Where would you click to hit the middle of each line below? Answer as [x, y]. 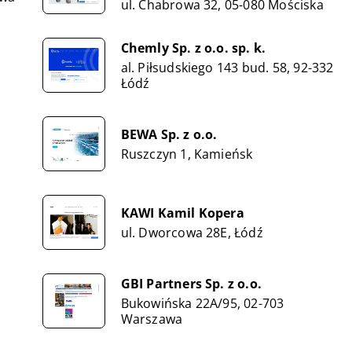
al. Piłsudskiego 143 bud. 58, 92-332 [227, 67]
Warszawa [152, 319]
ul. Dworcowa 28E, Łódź [192, 232]
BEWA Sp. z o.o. [169, 134]
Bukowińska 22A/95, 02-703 [202, 303]
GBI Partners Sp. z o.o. [191, 283]
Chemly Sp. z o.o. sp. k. [193, 48]
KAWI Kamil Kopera [182, 213]
